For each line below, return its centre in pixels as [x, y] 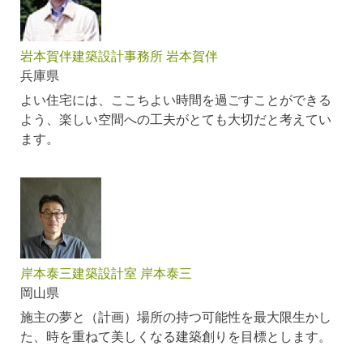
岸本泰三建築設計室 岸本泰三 [106, 273]
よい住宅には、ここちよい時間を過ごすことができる [176, 100]
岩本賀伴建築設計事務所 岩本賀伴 [119, 56]
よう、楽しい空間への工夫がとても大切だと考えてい [176, 119]
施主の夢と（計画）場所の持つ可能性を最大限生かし [176, 317]
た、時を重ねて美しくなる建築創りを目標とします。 [176, 336]
